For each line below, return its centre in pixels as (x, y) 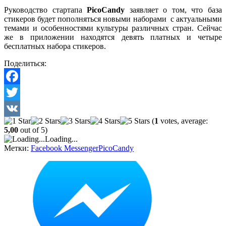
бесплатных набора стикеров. (55, 46)
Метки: (17, 148)
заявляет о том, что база (174, 10)
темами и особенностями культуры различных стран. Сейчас (113, 28)
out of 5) (33, 130)
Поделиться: (25, 63)
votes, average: (183, 121)
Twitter (15, 108)
